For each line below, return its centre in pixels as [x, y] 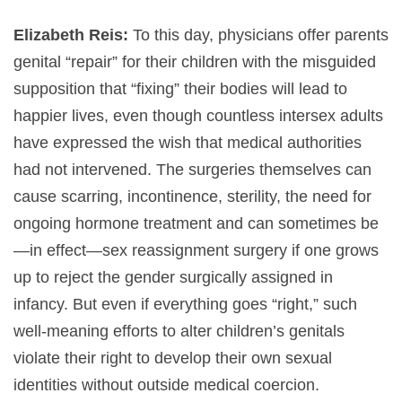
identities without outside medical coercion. [166, 385]
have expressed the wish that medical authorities [188, 142]
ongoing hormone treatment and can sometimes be [196, 223]
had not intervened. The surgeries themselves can [192, 169]
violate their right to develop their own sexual [173, 358]
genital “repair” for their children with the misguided [195, 61]
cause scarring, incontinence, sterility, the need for [192, 196]
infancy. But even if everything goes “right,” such [185, 304]
